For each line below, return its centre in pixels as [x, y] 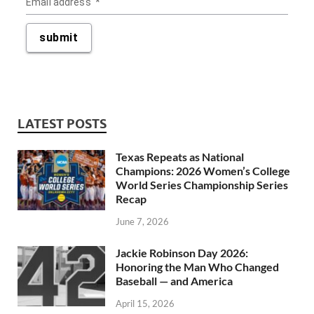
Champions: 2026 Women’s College [203, 171]
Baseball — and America [174, 281]
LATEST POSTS [62, 124]
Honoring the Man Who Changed [197, 267]
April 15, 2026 [145, 303]
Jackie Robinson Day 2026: [182, 253]
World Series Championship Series [202, 185]
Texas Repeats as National [180, 157]
